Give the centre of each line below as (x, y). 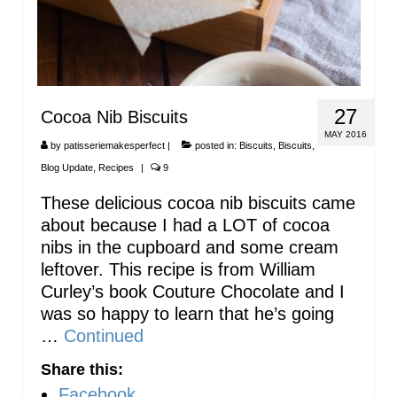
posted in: (216, 145)
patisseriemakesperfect (114, 145)
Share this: (82, 369)
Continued (104, 335)
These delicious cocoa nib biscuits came (198, 202)
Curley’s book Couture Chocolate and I (193, 291)
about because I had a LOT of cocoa (185, 225)
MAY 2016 (346, 134)
